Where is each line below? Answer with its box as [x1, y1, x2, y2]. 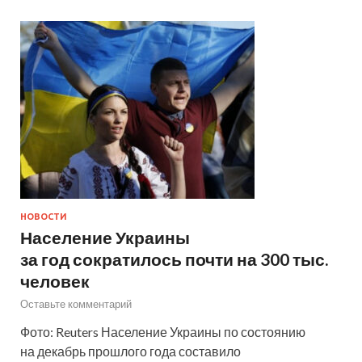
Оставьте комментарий [20, 297, 132, 310]
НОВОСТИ [20, 211, 67, 221]
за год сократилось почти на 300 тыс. [20, 248, 328, 269]
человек [20, 270, 90, 291]
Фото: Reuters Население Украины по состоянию [20, 323, 305, 339]
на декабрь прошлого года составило [20, 343, 241, 359]
